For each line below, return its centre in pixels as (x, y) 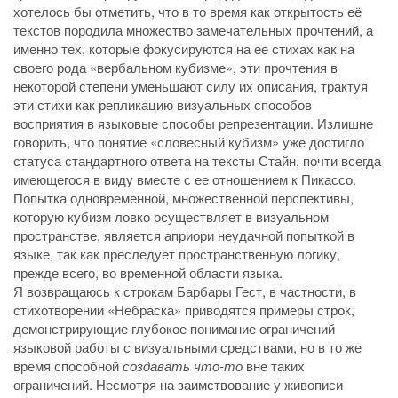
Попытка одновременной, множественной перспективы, (183, 197)
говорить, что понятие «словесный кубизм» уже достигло (189, 141)
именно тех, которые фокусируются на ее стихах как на (184, 48)
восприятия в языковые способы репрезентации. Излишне (193, 123)
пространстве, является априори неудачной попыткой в (184, 235)
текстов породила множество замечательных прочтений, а (193, 29)
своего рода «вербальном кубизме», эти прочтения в (175, 67)
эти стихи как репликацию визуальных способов (163, 104)
